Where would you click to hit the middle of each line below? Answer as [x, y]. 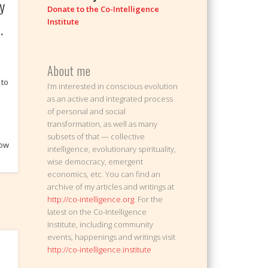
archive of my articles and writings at [112, 187]
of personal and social [87, 112]
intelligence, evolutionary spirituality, [112, 149]
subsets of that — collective [96, 137]
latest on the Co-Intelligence [97, 212]
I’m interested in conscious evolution [113, 86]
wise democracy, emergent [95, 162]
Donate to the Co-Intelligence [103, 9]
